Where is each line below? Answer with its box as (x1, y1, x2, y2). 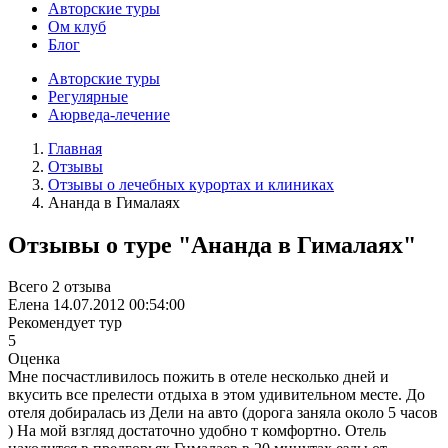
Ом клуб (48, 17, 106, 35)
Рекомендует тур (8, 314, 122, 332)
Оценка (8, 350, 60, 368)
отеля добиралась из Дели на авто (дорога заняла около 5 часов (8, 404, 438, 422)
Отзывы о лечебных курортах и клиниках (48, 175, 334, 193)
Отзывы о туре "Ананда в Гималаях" (8, 231, 416, 258)
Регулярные (48, 87, 128, 105)
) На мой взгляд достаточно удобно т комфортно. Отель (8, 422, 386, 440)
